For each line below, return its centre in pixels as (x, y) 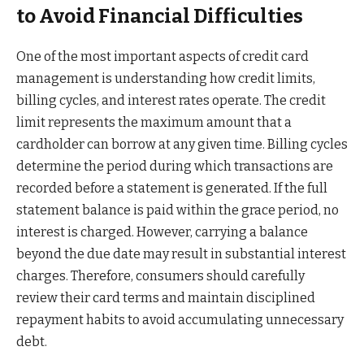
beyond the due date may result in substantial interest (181, 254)
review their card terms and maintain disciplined (166, 298)
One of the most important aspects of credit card (162, 57)
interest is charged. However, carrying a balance (162, 232)
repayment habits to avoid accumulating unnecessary (180, 320)
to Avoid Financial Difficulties (160, 17)
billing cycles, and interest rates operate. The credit (171, 101)
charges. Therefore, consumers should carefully (160, 276)
